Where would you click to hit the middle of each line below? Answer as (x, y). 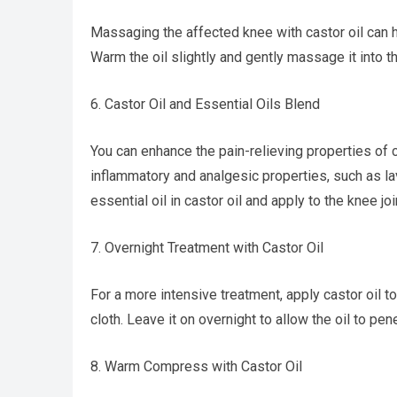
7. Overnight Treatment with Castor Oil (207, 248)
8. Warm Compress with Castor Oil (196, 366)
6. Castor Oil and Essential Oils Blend (205, 104)
